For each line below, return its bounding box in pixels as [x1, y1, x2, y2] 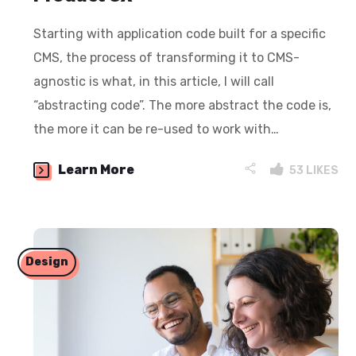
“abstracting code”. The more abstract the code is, [33, 98, 332, 114]
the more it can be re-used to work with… [33, 122, 280, 137]
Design [25, 255, 69, 269]
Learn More [58, 162, 135, 178]
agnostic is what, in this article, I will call [33, 74, 275, 90]
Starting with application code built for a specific [33, 26, 327, 42]
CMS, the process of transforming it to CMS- [33, 50, 300, 66]
